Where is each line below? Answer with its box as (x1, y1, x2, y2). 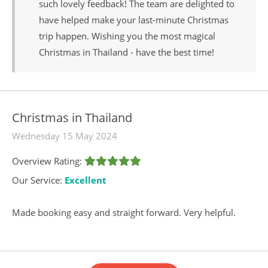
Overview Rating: (12, 154, 84, 167)
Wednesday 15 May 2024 (12, 129, 117, 142)
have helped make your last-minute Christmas (39, 13, 229, 26)
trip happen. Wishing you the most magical (39, 29, 215, 42)
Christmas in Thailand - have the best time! (39, 45, 214, 58)
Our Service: (12, 173, 65, 186)
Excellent (65, 173, 106, 186)
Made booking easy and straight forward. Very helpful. (12, 206, 236, 218)
